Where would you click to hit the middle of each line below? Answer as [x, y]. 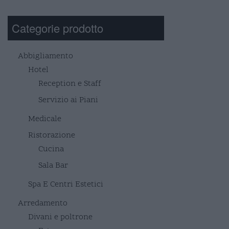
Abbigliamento [45, 56]
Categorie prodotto [58, 28]
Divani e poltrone [60, 217]
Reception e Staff [70, 84]
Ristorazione [52, 135]
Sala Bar [53, 165]
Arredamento [43, 203]
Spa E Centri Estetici [66, 184]
